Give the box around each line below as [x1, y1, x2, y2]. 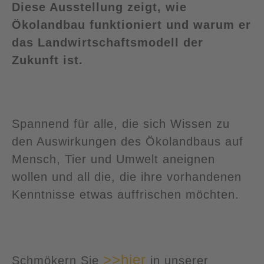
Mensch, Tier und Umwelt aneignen [12, 153, 215, 166]
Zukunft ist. [12, 54, 83, 67]
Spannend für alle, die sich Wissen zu [12, 117, 230, 130]
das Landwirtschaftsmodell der [12, 36, 203, 49]
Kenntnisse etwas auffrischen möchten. [12, 188, 239, 201]
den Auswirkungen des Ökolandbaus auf [12, 135, 243, 148]
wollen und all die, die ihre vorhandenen [12, 170, 242, 183]
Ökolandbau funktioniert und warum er [12, 18, 251, 31]
